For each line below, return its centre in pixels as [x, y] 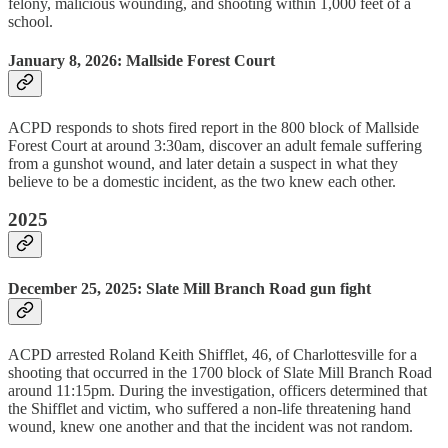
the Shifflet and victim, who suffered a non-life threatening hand [209, 408]
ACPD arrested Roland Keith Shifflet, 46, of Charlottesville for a [212, 354]
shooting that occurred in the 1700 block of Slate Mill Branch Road [220, 372]
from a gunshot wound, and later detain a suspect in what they [203, 163]
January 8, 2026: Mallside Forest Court [141, 61]
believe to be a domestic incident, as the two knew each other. [202, 181]
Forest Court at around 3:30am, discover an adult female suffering [215, 145]
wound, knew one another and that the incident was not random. [210, 426]
